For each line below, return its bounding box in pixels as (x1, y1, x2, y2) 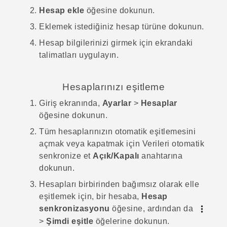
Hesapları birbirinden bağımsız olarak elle (39, 179, 199, 188)
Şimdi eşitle (46, 217, 93, 226)
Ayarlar (102, 98, 131, 107)
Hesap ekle (39, 6, 84, 15)
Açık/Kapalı (93, 151, 139, 160)
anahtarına (139, 151, 182, 160)
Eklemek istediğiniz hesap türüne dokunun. (39, 22, 204, 31)
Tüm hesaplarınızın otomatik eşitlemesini (39, 127, 196, 136)
